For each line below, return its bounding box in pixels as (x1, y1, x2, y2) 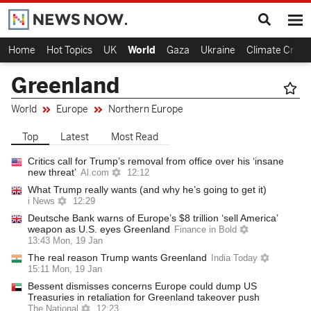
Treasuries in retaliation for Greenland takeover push (28, 292, 260, 303)
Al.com (81, 168, 109, 178)
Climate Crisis (246, 44, 308, 56)
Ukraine (201, 44, 235, 56)
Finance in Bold (174, 225, 237, 235)
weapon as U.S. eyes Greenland (28, 224, 170, 235)
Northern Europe (108, 103, 183, 115)
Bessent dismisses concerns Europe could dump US (28, 280, 257, 292)
